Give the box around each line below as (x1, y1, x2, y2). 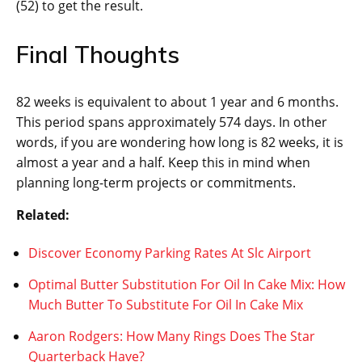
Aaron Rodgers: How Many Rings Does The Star (28, 327, 315, 346)
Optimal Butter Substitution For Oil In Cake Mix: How (28, 276, 345, 294)
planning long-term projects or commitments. (16, 174, 296, 192)
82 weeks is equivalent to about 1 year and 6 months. (16, 93, 339, 112)
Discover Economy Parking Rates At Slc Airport (28, 244, 311, 263)
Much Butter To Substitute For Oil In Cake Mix (28, 296, 303, 314)
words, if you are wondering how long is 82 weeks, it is (16, 133, 343, 152)
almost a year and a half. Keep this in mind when (16, 154, 310, 172)
